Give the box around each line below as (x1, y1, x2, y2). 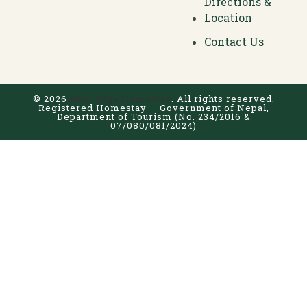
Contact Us (204, 34, 265, 49)
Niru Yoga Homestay (69, 93, 171, 106)
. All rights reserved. (171, 93, 275, 106)
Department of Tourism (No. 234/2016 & (56, 110, 251, 123)
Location (204, 10, 253, 25)
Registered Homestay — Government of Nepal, (38, 101, 269, 114)
